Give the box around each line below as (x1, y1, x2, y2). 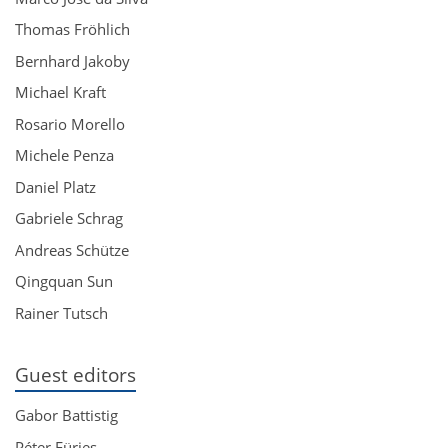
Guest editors (15, 362, 136, 387)
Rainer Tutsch (15, 302, 108, 323)
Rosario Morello (15, 113, 125, 134)
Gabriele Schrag (15, 208, 123, 228)
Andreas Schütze (15, 239, 129, 260)
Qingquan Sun (15, 271, 113, 291)
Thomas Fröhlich (15, 19, 130, 39)
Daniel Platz (15, 176, 96, 197)
